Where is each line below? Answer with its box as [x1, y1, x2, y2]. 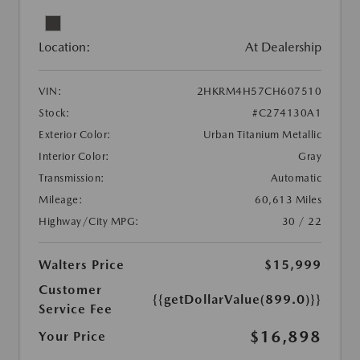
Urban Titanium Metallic [202, 129, 321, 141]
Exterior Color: [39, 129, 112, 141]
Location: [39, 39, 91, 55]
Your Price [39, 329, 106, 345]
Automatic [270, 172, 321, 185]
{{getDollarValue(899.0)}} [153, 292, 321, 308]
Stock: [39, 107, 70, 120]
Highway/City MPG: [39, 215, 140, 228]
